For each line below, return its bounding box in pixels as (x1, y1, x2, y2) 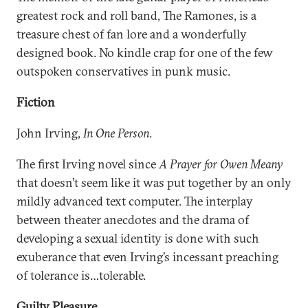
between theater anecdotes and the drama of (16, 212, 249, 228)
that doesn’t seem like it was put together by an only (16, 175, 291, 190)
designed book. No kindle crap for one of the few (16, 45, 273, 60)
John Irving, (16, 125, 83, 141)
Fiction (16, 94, 55, 110)
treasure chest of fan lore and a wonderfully (16, 26, 247, 42)
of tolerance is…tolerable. (16, 267, 146, 283)
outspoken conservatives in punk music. (16, 63, 230, 79)
